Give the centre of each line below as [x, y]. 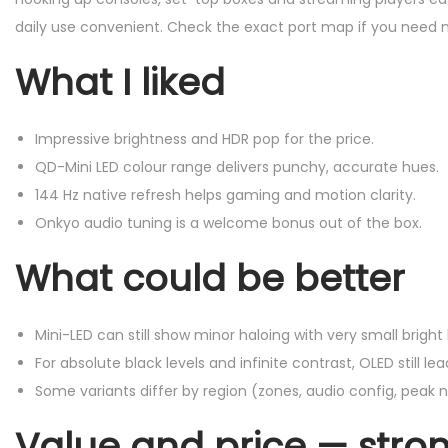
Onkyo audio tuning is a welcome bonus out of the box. [228, 223]
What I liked [120, 83]
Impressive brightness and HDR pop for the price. [204, 139]
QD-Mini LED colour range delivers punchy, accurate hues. [237, 167]
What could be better [210, 279]
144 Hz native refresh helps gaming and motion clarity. [225, 195]
